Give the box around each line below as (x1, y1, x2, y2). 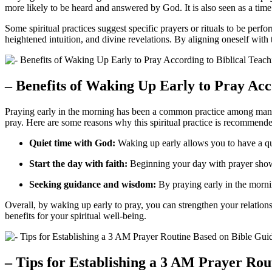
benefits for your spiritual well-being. (5, 210, 146, 221)
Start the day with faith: (29, 158, 127, 169)
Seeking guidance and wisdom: (29, 178, 156, 189)
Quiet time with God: (29, 137, 115, 148)
